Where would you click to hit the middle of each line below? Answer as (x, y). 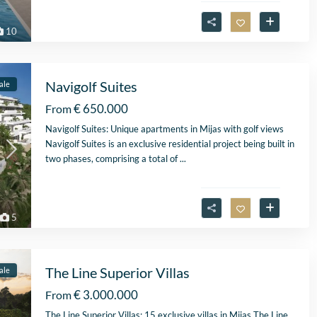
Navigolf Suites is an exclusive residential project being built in (170, 144)
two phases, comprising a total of (113, 159)
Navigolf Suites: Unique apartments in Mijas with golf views (165, 129)
